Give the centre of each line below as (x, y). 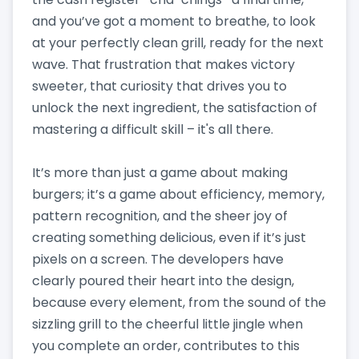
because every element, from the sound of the (179, 302)
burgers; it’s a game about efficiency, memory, (178, 194)
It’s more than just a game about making (160, 172)
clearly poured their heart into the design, (163, 280)
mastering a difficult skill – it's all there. (153, 129)
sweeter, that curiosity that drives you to (159, 86)
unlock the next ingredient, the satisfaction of (175, 107)
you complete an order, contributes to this (166, 345)
